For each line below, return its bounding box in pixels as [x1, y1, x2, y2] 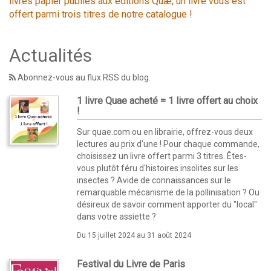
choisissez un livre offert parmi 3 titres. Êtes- [77, 151, 247, 161]
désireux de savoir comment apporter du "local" [77, 199, 257, 209]
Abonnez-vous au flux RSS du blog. [18, 72, 151, 82]
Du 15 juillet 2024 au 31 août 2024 [77, 230, 191, 240]
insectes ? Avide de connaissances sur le [77, 175, 231, 185]
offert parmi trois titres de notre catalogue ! [9, 8, 192, 20]
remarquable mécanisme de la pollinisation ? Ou [77, 187, 260, 197]
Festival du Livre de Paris [77, 258, 185, 270]
